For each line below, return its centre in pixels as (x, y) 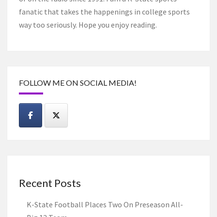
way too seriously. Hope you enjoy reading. (88, 24)
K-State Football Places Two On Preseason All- (105, 204)
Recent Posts (50, 183)
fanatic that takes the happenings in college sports (104, 11)
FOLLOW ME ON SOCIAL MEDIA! (78, 82)
